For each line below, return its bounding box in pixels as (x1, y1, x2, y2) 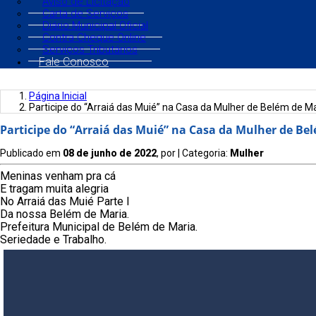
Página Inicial (29, 90, 87, 102)
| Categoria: (178, 147, 230, 159)
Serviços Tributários (42, 43, 138, 56)
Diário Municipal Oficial (42, 19, 148, 32)
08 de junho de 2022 (63, 147, 157, 159)
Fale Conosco (39, 55, 109, 68)
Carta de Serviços (42, 7, 128, 20)
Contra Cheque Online (42, 31, 146, 44)
